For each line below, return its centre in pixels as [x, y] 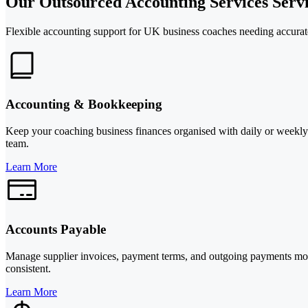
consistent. [28, 268]
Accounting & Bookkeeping [84, 104]
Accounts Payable [56, 229]
